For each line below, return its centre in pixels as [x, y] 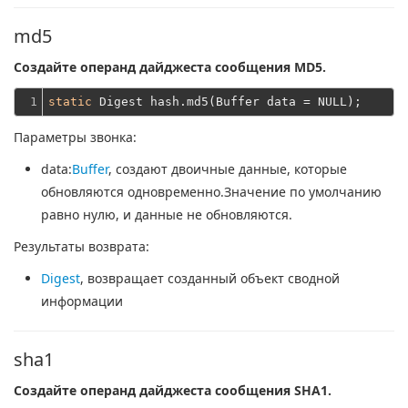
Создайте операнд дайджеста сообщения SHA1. [173, 390]
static [70, 102]
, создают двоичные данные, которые [228, 169]
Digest [61, 278]
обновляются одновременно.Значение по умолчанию [211, 192]
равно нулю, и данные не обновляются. [167, 214]
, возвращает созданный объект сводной [210, 278]
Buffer [90, 169]
